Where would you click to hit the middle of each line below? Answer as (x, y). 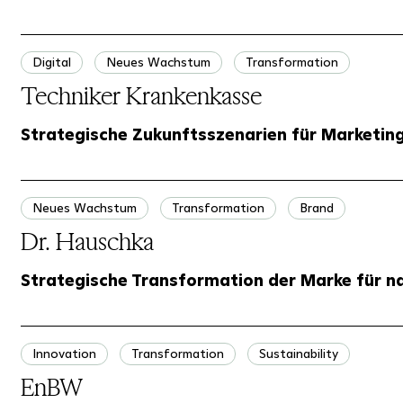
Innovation (64, 354)
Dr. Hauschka (87, 241)
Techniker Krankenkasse (141, 95)
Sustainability (298, 354)
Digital (51, 63)
